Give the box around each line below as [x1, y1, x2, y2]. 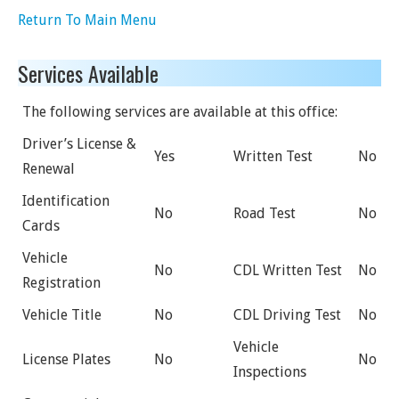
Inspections [233, 363, 306, 380]
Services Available [18, 57, 159, 89]
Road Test [233, 205, 296, 222]
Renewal [22, 160, 75, 177]
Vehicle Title [22, 306, 102, 323]
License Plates [22, 351, 110, 368]
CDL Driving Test [233, 306, 341, 323]
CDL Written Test [233, 262, 342, 279]
